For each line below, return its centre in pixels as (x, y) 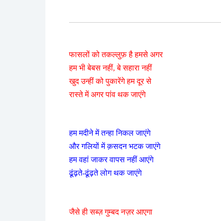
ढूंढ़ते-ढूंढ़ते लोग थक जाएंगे (105, 173)
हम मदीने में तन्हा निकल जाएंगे (110, 133)
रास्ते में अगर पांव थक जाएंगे (107, 94)
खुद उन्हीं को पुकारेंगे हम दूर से (110, 81)
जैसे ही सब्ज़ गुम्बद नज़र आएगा (111, 212)
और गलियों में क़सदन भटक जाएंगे (115, 147)
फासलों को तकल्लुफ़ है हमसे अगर (116, 54)
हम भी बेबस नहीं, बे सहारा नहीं (110, 68)
